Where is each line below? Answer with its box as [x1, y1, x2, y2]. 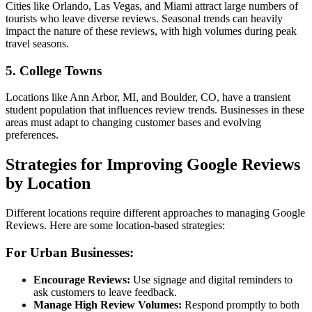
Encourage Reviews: [33, 273, 130, 286]
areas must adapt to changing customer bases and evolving [6, 116, 261, 129]
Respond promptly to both [182, 298, 299, 311]
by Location [6, 174, 91, 193]
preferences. [6, 129, 58, 141]
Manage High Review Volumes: [33, 298, 182, 311]
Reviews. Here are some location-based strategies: [6, 219, 225, 232]
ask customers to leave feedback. [33, 286, 177, 298]
